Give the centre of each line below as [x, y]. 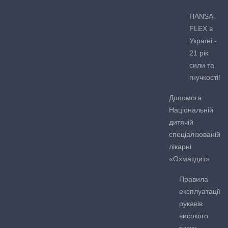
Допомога [185, 97]
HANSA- [203, 16]
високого [194, 216]
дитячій [181, 122]
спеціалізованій [195, 134]
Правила [194, 179]
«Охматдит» [189, 159]
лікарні [180, 146]
